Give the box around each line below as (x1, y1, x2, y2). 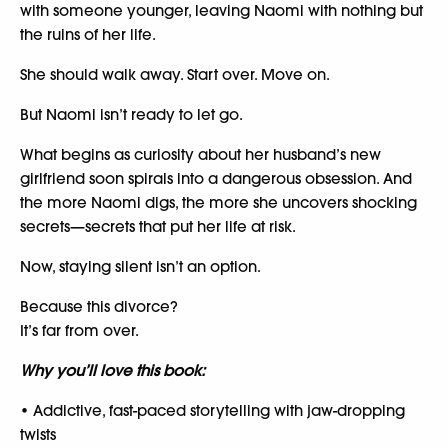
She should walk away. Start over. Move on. (20, 64, 330, 84)
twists (20, 424, 56, 444)
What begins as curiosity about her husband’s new (20, 144, 381, 164)
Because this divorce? (20, 296, 178, 316)
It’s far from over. (20, 320, 139, 340)
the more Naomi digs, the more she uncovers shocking (20, 192, 417, 212)
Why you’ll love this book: (20, 360, 205, 380)
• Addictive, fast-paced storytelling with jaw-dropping (20, 400, 405, 420)
